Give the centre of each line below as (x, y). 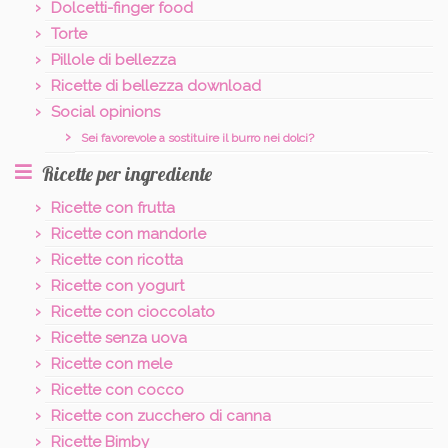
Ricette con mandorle (128, 233)
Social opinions (105, 111)
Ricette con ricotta (117, 259)
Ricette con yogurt (117, 285)
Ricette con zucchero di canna (161, 415)
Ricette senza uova (119, 337)
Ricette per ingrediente (127, 173)
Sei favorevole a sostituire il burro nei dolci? (197, 137)
